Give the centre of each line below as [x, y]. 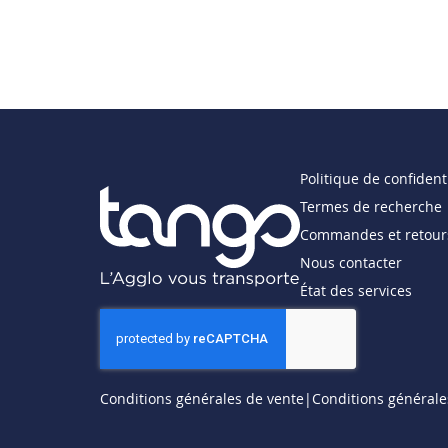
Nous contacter [351, 263]
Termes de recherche [371, 207]
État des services [356, 291]
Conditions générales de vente [202, 399]
